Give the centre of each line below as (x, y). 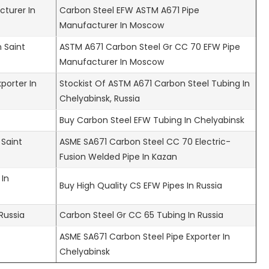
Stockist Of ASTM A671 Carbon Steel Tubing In (155, 83)
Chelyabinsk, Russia (100, 98)
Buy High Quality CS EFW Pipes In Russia (141, 185)
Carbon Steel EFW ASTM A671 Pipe (129, 10)
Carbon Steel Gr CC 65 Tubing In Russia (141, 215)
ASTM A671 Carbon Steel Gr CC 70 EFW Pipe (150, 47)
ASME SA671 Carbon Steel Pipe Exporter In (145, 236)
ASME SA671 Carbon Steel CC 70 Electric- (145, 141)
